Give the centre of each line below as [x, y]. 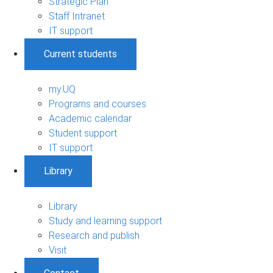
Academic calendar [90, 118]
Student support [83, 133]
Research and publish [94, 235]
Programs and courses [97, 104]
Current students [80, 54]
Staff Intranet [77, 16]
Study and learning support [105, 221]
